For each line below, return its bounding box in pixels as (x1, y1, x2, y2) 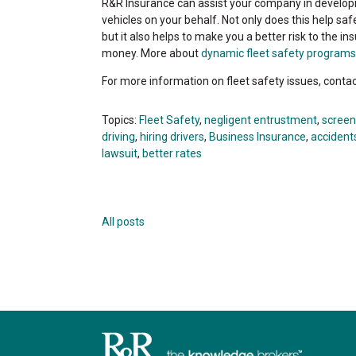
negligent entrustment (204, 113, 317, 126)
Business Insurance (209, 130, 306, 143)
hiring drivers (140, 130, 204, 143)
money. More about (102, 46, 201, 60)
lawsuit (102, 146, 137, 160)
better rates (142, 146, 202, 160)
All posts (102, 215, 145, 228)
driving (102, 130, 135, 143)
